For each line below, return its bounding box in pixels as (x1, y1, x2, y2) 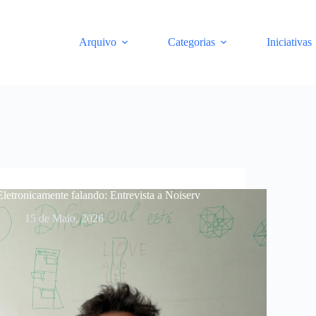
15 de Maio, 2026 (25, 212, 104, 224)
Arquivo (79, 36, 117, 48)
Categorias (168, 36, 216, 48)
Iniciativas (267, 36, 312, 48)
